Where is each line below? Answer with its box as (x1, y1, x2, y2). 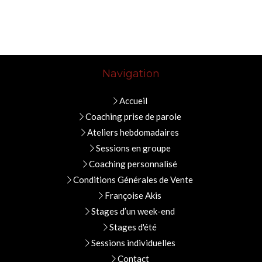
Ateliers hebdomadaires (87, 127, 179, 137)
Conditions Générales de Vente (73, 174, 193, 185)
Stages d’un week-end (91, 206, 175, 216)
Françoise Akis (105, 190, 161, 201)
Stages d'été (109, 222, 157, 232)
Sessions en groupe (95, 143, 171, 153)
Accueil (119, 95, 147, 106)
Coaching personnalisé (89, 158, 177, 169)
